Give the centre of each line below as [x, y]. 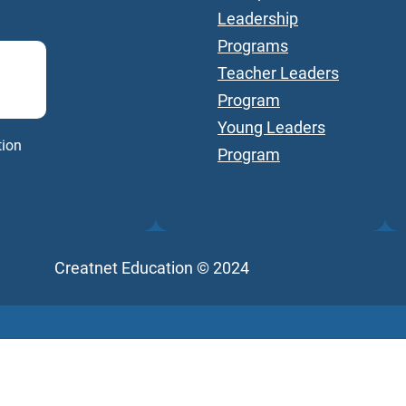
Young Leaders [271, 127]
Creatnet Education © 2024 [152, 267]
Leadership [258, 19]
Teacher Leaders [278, 73]
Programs [253, 46]
